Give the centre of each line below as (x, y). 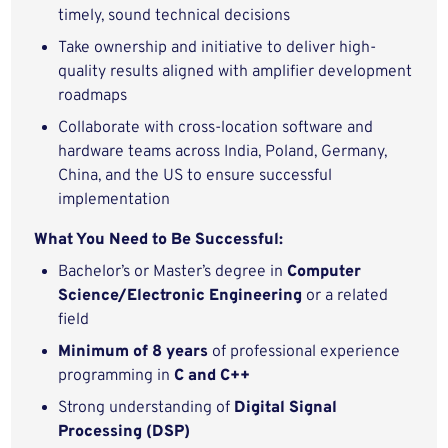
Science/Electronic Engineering (180, 296)
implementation (114, 200)
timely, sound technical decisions (174, 16)
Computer (324, 272)
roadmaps (93, 96)
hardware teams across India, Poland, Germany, (223, 152)
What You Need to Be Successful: (159, 240)
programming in (116, 376)
